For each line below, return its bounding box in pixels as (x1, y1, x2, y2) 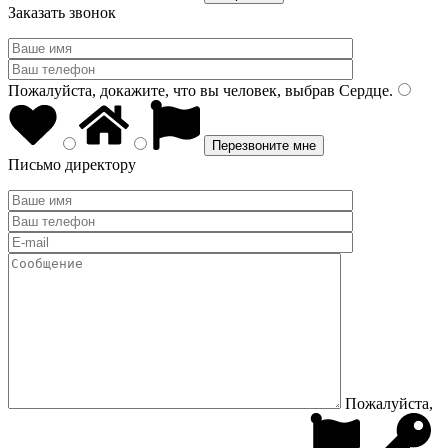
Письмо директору (8, 156, 136, 173)
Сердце (335, 82, 389, 99)
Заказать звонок (8, 4, 116, 21)
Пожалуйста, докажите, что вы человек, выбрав (8, 82, 335, 99)
